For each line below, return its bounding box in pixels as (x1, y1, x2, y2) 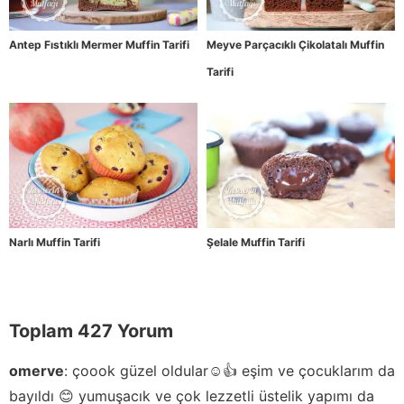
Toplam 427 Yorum (9, 320, 173, 343)
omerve (9, 362, 64, 381)
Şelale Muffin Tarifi (207, 235, 305, 250)
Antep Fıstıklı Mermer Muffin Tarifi (9, 37, 189, 51)
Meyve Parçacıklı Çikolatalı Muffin (207, 37, 384, 51)
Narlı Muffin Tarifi (9, 235, 100, 250)
